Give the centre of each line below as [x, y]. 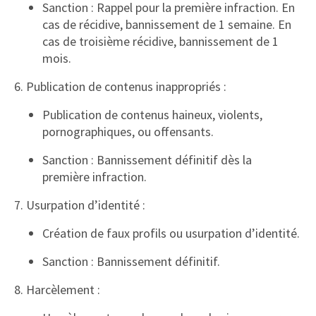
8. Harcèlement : [57, 290]
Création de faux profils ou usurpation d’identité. [171, 233]
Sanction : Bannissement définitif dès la [147, 160]
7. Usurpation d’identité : [80, 205]
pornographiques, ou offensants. [128, 132]
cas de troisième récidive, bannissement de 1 [160, 41]
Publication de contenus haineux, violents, [152, 115]
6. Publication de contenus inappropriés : [120, 86]
